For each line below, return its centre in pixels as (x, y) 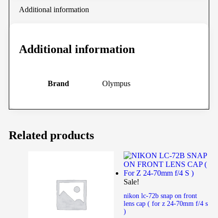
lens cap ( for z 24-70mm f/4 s (166, 204)
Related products (51, 135)
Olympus (116, 83)
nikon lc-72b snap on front (160, 196)
